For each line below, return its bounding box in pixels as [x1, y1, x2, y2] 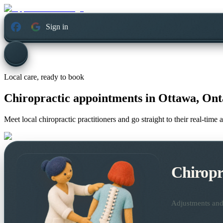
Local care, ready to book [4, 73, 84, 82]
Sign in [46, 22, 69, 31]
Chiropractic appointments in [4, 92, 155, 105]
